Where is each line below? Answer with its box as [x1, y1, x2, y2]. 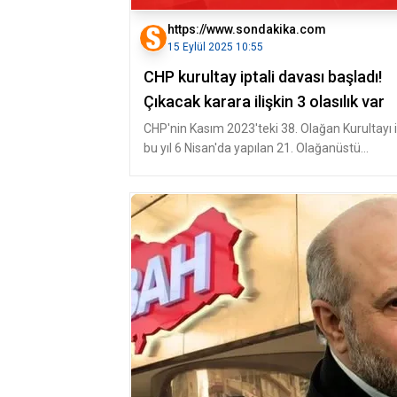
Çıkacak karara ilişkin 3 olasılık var [144, 92, 385, 111]
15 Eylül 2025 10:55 [167, 41, 263, 53]
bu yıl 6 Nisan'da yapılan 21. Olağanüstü [144, 141, 361, 155]
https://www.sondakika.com [167, 22, 326, 36]
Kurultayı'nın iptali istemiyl [144, 160, 287, 175]
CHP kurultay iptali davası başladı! [144, 67, 382, 86]
